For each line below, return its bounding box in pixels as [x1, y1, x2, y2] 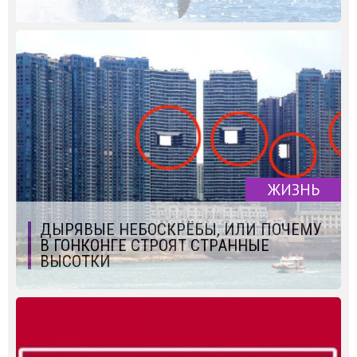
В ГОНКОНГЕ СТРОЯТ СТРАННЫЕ [40, 235, 269, 255]
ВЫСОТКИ [40, 251, 111, 271]
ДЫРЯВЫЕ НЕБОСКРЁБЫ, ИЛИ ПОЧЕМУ [40, 219, 321, 239]
